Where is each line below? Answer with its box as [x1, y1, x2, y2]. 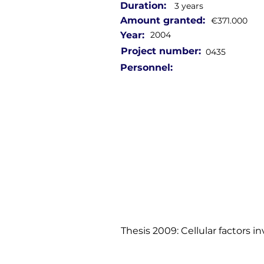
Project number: [121, 45, 201, 57]
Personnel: [120, 62, 173, 73]
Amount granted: [120, 15, 205, 26]
